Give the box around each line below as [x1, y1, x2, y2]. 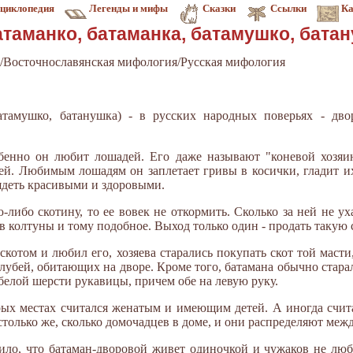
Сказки [203, 2, 236, 14]
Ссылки [270, 2, 307, 14]
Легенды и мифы [89, 2, 168, 14]
